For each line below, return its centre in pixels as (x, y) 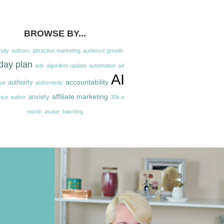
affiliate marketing (80, 96)
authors (21, 50)
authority (20, 82)
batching (72, 111)
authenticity (49, 82)
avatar (52, 111)
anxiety (39, 97)
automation (102, 65)
